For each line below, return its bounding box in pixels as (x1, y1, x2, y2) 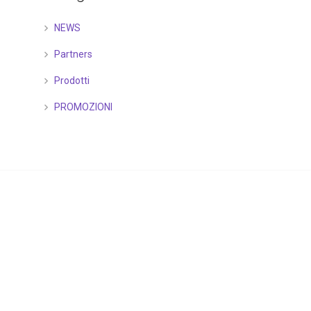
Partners (53, 49, 92, 60)
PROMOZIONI (53, 101, 112, 112)
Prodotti (53, 75, 90, 86)
